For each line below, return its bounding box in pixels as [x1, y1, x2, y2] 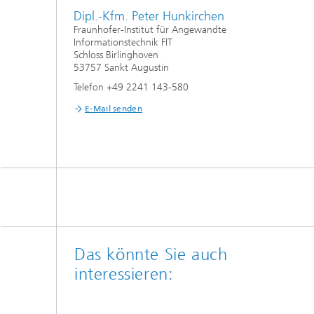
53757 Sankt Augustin [74, 62, 169, 74]
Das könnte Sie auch [74, 245, 228, 265]
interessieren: [74, 264, 174, 285]
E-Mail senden [85, 104, 142, 114]
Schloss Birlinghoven [74, 49, 158, 62]
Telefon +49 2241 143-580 [74, 81, 189, 94]
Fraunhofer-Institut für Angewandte [74, 24, 226, 36]
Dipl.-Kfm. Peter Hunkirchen [74, 8, 224, 25]
